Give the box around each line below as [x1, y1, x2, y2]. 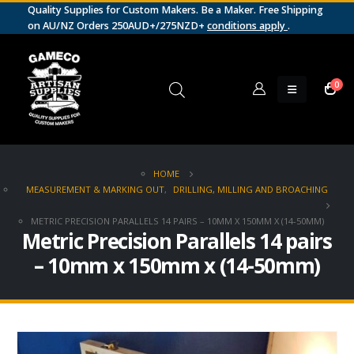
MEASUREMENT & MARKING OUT [26, 183, 164, 195]
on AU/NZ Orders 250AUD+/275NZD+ [28, 19, 207, 32]
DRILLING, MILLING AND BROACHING [173, 183, 328, 195]
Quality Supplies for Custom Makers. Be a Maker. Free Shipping [28, 3, 323, 17]
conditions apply [207, 19, 288, 32]
